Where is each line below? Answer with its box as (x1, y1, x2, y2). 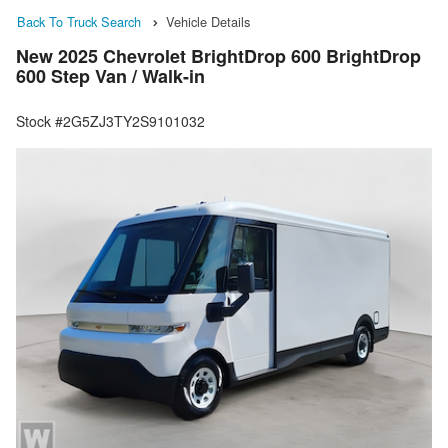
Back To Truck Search (17, 12, 141, 31)
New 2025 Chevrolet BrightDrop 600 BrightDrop (16, 43, 421, 70)
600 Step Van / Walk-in (16, 63, 205, 90)
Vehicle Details (166, 12, 250, 31)
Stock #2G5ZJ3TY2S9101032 (16, 111, 205, 132)
